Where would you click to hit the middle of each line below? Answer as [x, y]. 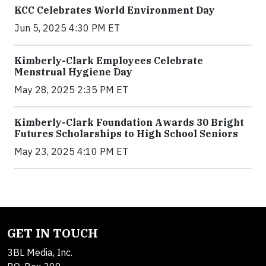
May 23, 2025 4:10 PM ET [71, 151]
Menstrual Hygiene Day [73, 72]
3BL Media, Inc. [40, 252]
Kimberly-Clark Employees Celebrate [109, 60]
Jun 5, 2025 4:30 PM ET [67, 28]
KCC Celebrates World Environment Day [115, 10]
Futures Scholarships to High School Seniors [126, 133]
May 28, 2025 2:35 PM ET [71, 89]
